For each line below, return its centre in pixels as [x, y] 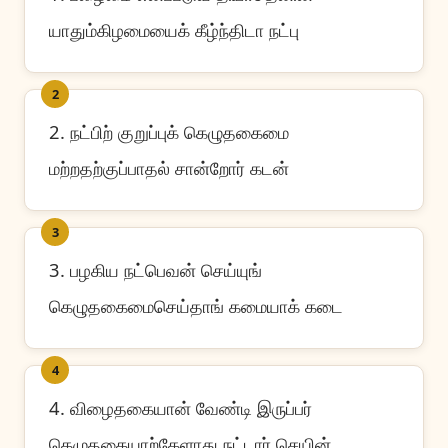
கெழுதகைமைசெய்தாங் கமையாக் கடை [196, 305]
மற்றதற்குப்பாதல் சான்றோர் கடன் [169, 167]
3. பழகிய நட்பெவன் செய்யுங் [155, 269]
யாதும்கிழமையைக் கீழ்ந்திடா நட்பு [174, 29]
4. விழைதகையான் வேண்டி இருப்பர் [180, 407]
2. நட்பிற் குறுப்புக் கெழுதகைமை [169, 131]
